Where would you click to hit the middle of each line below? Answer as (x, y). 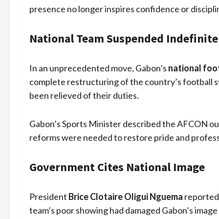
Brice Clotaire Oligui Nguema (126, 197)
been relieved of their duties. (84, 96)
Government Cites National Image (117, 167)
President (49, 197)
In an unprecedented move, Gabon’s (99, 68)
